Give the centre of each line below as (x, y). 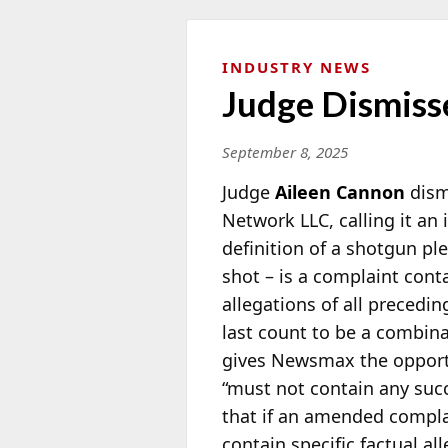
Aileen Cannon (340, 191)
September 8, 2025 (285, 151)
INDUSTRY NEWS (296, 66)
